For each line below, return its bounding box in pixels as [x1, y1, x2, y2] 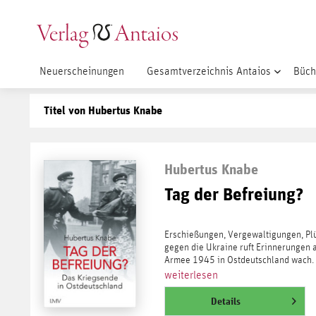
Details [210, 295, 241, 307]
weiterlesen [164, 269, 218, 281]
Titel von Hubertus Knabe [44, 104, 162, 117]
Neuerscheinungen [39, 66, 124, 77]
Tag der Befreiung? [164, 183, 303, 205]
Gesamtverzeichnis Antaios [147, 66, 271, 77]
